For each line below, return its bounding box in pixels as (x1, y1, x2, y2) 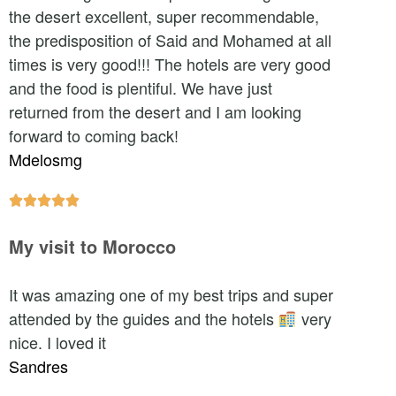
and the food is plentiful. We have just (9, 76, 272, 99)
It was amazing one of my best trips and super (9, 283, 333, 306)
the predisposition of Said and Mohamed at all (9, 28, 331, 51)
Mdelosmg (9, 148, 82, 171)
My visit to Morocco (9, 233, 176, 259)
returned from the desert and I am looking (9, 100, 301, 123)
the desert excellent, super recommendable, (9, 4, 319, 27)
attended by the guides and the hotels (9, 307, 278, 330)
